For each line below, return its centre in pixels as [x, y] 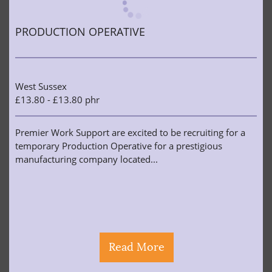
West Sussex [41, 86]
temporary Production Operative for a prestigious [119, 146]
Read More [137, 247]
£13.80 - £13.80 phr [57, 100]
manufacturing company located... [87, 159]
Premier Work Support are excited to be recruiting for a [130, 132]
